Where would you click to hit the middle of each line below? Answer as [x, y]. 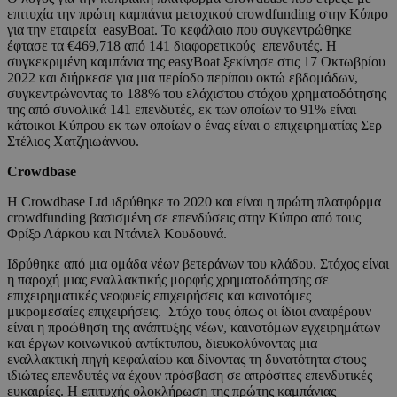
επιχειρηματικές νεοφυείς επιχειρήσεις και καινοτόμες [159, 296]
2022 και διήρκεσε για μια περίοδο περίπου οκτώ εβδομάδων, [183, 78]
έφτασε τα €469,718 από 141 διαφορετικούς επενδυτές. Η [172, 46]
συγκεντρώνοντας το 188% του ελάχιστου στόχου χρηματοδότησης [197, 94]
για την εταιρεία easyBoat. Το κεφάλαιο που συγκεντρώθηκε [179, 30]
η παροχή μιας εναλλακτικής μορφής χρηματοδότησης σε [168, 280]
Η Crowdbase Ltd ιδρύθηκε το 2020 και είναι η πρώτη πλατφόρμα [194, 202]
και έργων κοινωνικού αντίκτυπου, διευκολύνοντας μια [162, 344]
